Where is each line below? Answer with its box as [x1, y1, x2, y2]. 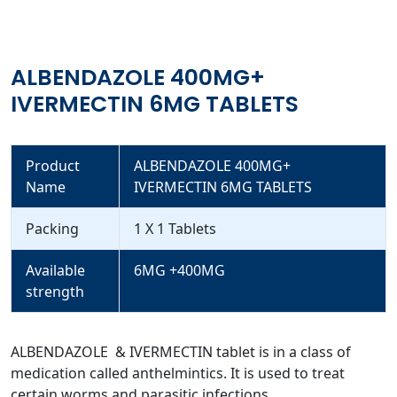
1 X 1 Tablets [134, 218, 216, 238]
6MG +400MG [134, 260, 225, 280]
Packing [26, 218, 79, 238]
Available [26, 260, 85, 280]
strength [26, 281, 84, 301]
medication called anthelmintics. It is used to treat [11, 362, 345, 383]
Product [26, 155, 80, 175]
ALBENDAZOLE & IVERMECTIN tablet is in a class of [11, 341, 351, 362]
